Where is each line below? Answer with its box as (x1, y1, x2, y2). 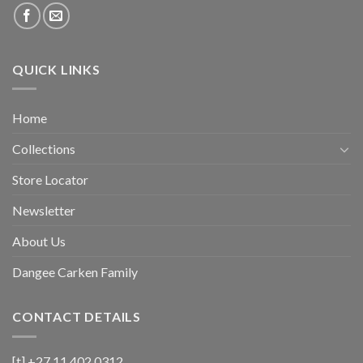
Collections (12, 141, 75, 157)
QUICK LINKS (12, 61, 100, 77)
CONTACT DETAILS (12, 309, 141, 325)
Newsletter (12, 203, 75, 219)
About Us (12, 233, 66, 250)
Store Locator (12, 172, 88, 188)
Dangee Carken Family (12, 264, 138, 280)
